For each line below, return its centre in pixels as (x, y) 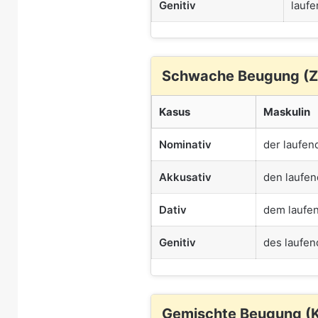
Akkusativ (185, 177)
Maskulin (287, 112)
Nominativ (185, 144)
